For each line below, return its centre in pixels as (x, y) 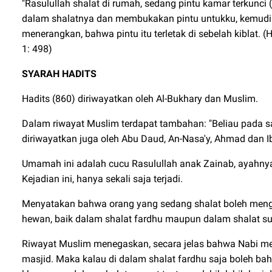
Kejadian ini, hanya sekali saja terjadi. (102, 179)
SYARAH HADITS (59, 74)
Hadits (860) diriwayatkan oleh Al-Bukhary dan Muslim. (140, 99)
